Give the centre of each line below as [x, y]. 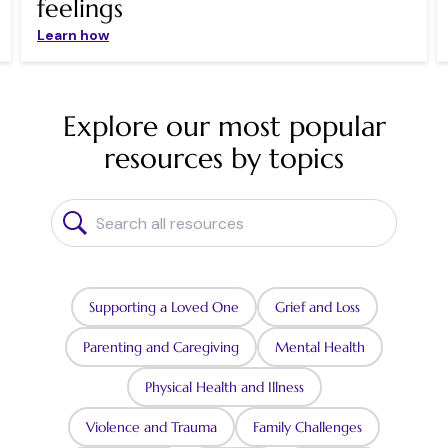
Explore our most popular [224, 127]
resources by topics [224, 159]
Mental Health [320, 347]
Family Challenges [307, 427]
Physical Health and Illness [224, 387]
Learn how [73, 35]
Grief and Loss [317, 307]
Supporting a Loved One [163, 307]
